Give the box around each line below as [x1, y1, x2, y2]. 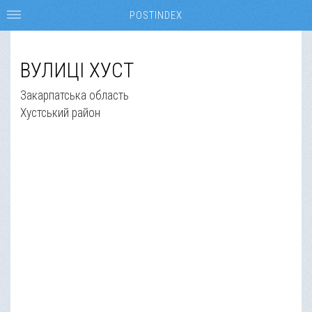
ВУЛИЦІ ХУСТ [20, 58, 134, 82]
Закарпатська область [20, 88, 130, 102]
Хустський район [20, 105, 101, 120]
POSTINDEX [130, 9, 182, 22]
